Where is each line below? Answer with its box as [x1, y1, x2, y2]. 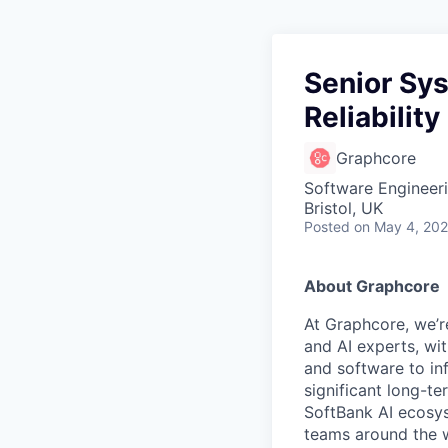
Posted [304, 218, 350, 235]
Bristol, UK [304, 198, 383, 218]
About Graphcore [304, 276, 440, 296]
